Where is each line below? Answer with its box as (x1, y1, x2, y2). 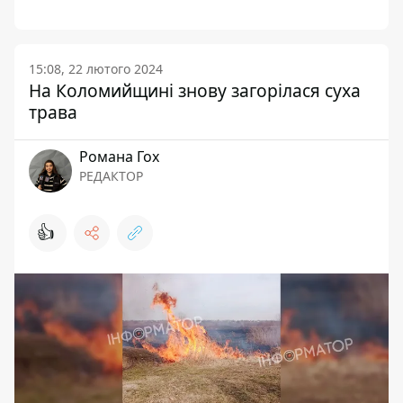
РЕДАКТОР (79, 167, 143, 184)
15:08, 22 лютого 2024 (29, 60, 163, 77)
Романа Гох (79, 147, 159, 166)
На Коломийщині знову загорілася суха (29, 78, 361, 103)
